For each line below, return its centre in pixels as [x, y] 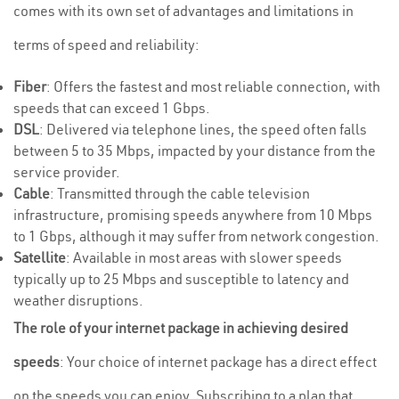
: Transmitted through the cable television [180, 193]
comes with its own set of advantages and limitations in [183, 11]
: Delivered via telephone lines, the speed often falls [203, 129]
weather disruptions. [78, 300]
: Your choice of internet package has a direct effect [218, 362]
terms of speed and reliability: [106, 45]
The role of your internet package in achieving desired [181, 328]
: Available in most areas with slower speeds [204, 257]
